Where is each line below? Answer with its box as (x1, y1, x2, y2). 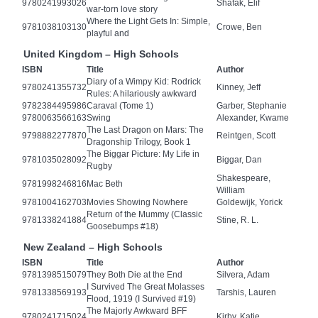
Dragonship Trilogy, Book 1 (87, 137, 191, 148)
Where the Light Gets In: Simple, (87, 16, 210, 27)
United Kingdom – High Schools (23, 48, 179, 60)
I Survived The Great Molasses (87, 282, 204, 292)
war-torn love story (87, 4, 158, 15)
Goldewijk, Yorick (216, 197, 283, 208)
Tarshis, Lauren (216, 287, 276, 298)
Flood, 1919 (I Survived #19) (87, 294, 196, 305)
